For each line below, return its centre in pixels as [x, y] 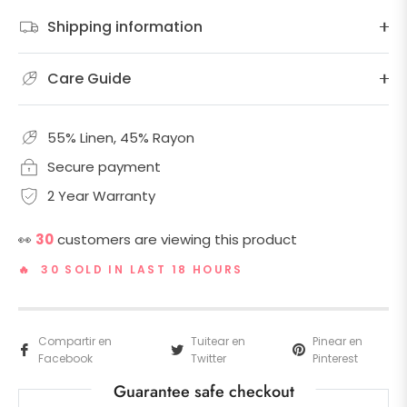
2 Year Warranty [101, 195]
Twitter [208, 358]
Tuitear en [218, 341]
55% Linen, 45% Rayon [121, 137]
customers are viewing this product [177, 239]
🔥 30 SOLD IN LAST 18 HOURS [131, 269]
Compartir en [75, 341]
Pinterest [335, 358]
